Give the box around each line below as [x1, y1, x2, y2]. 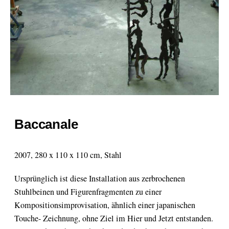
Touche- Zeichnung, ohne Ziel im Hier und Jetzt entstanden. [14, 212, 213, 224]
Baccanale [14, 116, 78, 132]
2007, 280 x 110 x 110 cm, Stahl [14, 149, 122, 161]
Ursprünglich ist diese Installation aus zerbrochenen [14, 172, 185, 184]
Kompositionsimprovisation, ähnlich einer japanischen [14, 199, 195, 211]
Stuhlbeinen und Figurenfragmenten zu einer [14, 186, 162, 197]
